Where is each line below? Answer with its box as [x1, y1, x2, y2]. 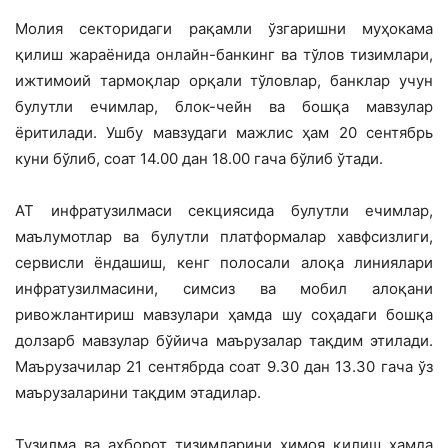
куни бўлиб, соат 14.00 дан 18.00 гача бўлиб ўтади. [15, 148, 383, 168]
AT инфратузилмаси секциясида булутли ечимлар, [15, 200, 433, 220]
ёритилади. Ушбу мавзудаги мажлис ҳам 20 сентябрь [15, 122, 433, 142]
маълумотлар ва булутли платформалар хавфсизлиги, [15, 226, 433, 246]
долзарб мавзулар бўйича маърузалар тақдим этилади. [15, 330, 433, 350]
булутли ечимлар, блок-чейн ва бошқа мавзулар [15, 96, 433, 116]
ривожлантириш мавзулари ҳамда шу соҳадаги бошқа [15, 304, 433, 324]
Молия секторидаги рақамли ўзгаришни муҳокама [15, 18, 433, 38]
